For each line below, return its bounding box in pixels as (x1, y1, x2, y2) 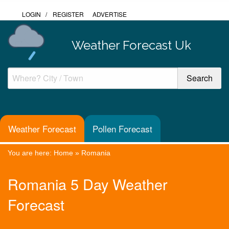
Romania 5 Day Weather (8, 173, 168, 195)
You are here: (8, 148, 54, 157)
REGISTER (53, 10, 84, 18)
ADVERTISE (93, 10, 127, 18)
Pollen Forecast (93, 122, 152, 135)
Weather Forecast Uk (71, 37, 191, 53)
